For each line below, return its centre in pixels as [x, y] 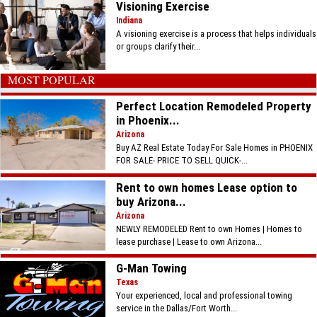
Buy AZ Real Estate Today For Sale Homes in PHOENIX [215, 147]
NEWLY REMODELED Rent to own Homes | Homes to [209, 229]
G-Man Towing [152, 268]
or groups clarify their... [158, 47]
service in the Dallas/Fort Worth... [177, 308]
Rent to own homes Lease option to [207, 187]
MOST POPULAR [52, 79]
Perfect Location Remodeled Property [214, 106]
